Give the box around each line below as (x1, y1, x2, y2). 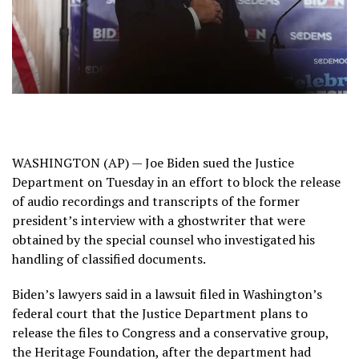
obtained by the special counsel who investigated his (12, 230, 315, 248)
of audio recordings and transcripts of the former (12, 192, 300, 210)
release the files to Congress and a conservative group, (12, 323, 329, 341)
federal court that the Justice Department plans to (12, 304, 308, 322)
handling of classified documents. (12, 249, 206, 268)
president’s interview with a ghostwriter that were (12, 211, 305, 229)
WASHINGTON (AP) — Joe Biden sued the (12, 153, 255, 171)
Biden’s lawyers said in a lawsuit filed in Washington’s (12, 284, 322, 303)
